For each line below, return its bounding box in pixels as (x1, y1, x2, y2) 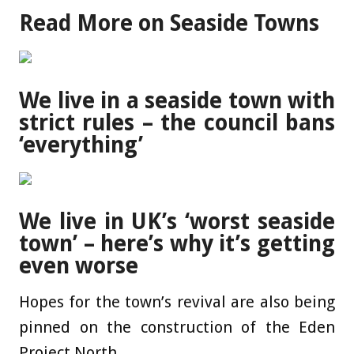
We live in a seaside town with (19, 87, 335, 114)
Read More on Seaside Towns (19, 10, 319, 36)
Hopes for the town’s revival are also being (19, 292, 335, 312)
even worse (19, 253, 138, 280)
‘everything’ (19, 131, 143, 158)
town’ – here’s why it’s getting (19, 231, 335, 258)
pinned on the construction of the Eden (19, 318, 335, 337)
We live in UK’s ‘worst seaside (19, 209, 335, 235)
